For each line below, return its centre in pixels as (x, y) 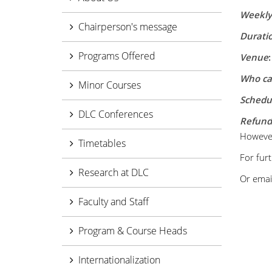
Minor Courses (110, 85)
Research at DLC (114, 172)
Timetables (102, 143)
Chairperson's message (128, 27)
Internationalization (119, 260)
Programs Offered (117, 56)
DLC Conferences (116, 114)
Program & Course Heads (133, 231)
